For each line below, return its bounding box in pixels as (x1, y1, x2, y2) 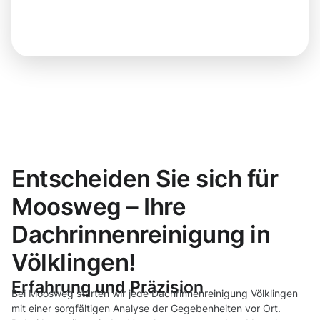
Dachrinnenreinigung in (11, 220, 271, 249)
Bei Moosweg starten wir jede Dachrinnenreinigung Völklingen (11, 287, 298, 300)
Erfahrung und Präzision (11, 277, 204, 297)
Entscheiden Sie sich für (11, 164, 279, 194)
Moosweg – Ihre (11, 192, 186, 221)
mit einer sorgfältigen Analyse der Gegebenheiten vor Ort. (11, 302, 281, 315)
